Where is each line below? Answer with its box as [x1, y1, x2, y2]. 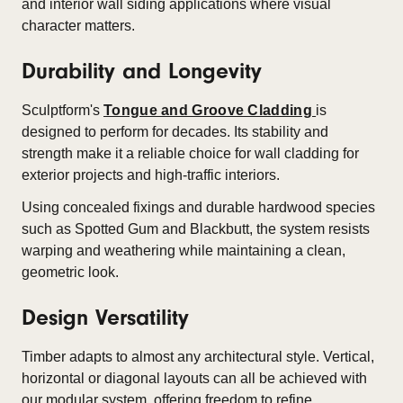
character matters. [22, 18, 135, 33]
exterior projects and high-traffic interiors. [22, 167, 280, 183]
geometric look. [22, 264, 122, 280]
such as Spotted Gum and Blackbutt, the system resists [22, 221, 370, 237]
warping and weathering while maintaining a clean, [22, 243, 345, 258]
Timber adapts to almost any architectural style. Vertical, [22, 349, 374, 364]
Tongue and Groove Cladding [103, 103, 317, 118]
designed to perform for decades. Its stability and [22, 124, 328, 139]
